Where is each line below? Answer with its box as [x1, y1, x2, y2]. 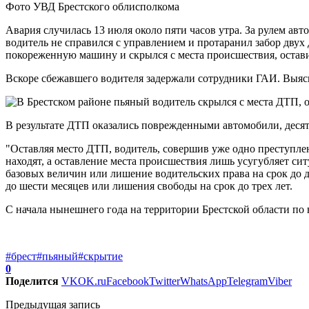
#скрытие [78, 250, 123, 262]
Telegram [227, 275, 268, 287]
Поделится [6, 275, 59, 287]
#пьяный [37, 250, 78, 262]
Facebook [106, 275, 149, 287]
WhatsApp [180, 275, 227, 287]
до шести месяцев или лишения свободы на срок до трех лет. [6, 179, 292, 192]
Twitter [149, 275, 180, 287]
